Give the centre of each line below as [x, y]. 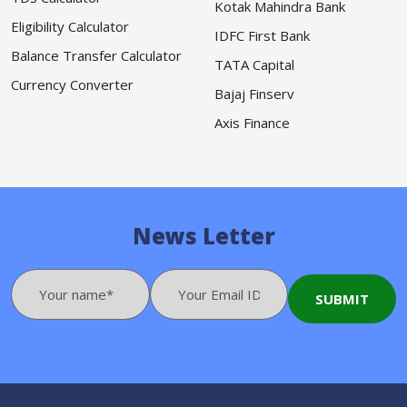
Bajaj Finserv [254, 94]
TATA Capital [254, 65]
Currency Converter [72, 85]
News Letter [203, 236]
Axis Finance [252, 123]
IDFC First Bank [262, 36]
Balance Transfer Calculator [96, 56]
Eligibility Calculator [70, 27]
